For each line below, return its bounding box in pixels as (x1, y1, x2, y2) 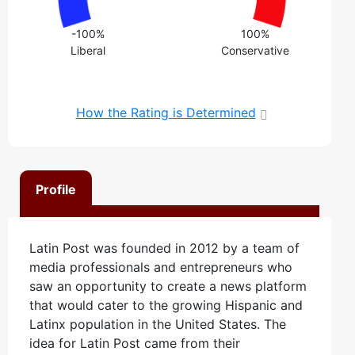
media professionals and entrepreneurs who (29, 258, 292, 275)
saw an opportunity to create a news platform (29, 277, 307, 294)
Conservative (221, 43, 290, 57)
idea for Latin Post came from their (29, 334, 240, 351)
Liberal (71, 43, 106, 57)
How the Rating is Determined (75, 104, 256, 120)
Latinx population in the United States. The (29, 315, 286, 332)
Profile (35, 181, 76, 197)
